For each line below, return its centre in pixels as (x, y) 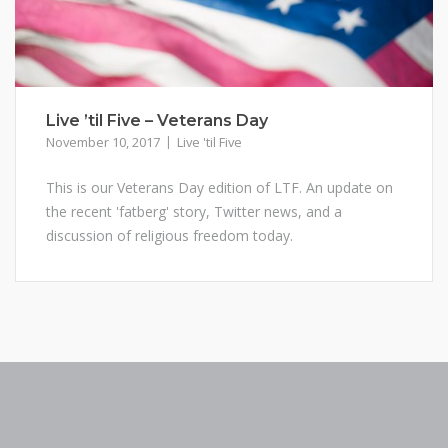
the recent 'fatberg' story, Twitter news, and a (194, 211)
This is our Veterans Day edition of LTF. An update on (219, 187)
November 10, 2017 (103, 141)
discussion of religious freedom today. (169, 235)
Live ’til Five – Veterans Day (157, 120)
